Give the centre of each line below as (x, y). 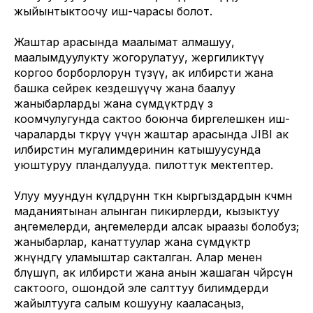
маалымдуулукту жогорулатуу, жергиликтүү (139, 57)
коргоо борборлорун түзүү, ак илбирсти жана (144, 73)
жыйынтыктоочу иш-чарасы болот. (113, 11)
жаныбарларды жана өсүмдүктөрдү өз (114, 103)
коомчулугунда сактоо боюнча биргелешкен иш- (152, 119)
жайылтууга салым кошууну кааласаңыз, (129, 303)
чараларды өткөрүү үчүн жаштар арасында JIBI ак (151, 134)
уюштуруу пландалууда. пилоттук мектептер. (144, 165)
